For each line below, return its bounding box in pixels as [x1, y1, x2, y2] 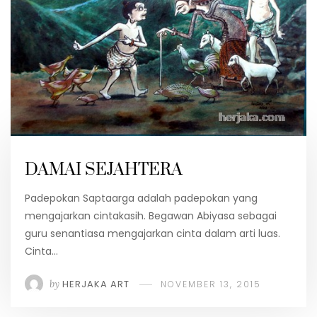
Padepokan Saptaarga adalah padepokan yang [25, 190, 258, 205]
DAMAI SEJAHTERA [25, 158, 183, 180]
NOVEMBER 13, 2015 [161, 277, 261, 290]
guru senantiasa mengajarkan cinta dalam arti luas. [25, 226, 280, 241]
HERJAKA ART [62, 277, 129, 291]
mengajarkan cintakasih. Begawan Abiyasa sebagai [25, 208, 277, 223]
